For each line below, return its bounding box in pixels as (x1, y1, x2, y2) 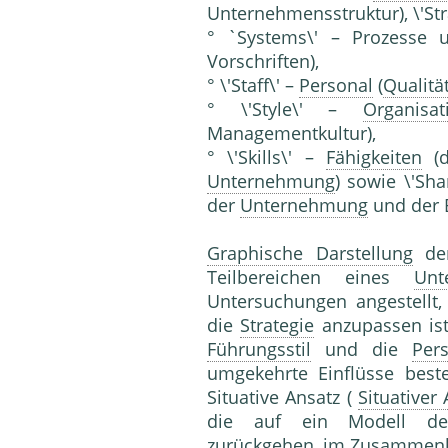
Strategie (240, 313, 315, 338)
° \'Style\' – (207, 97, 363, 122)
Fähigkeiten (326, 145, 422, 170)
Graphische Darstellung (207, 241, 413, 266)
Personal (299, 73, 373, 98)
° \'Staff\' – (207, 73, 299, 98)
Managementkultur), (207, 121, 376, 146)
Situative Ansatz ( (207, 385, 358, 410)
